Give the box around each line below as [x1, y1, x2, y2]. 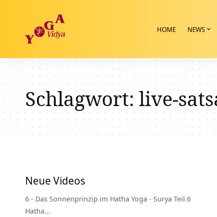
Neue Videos [25, 173, 85, 187]
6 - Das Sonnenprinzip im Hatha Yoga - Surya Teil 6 [25, 194, 191, 203]
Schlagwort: [25, 85, 139, 112]
